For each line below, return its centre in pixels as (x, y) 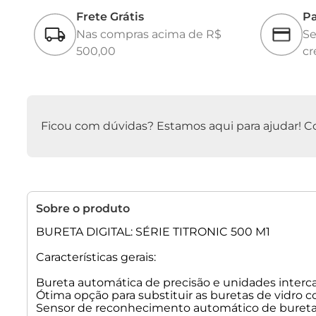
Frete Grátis (110, 17)
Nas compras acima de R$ (148, 35)
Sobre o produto (83, 209)
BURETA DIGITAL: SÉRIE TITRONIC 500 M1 (153, 232)
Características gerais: (96, 257)
